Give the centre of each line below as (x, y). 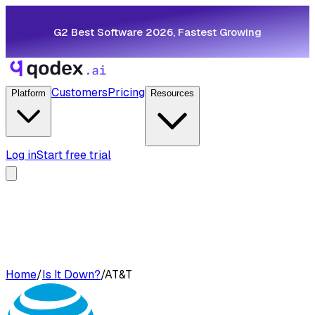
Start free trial (74, 155)
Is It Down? (71, 275)
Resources (172, 93)
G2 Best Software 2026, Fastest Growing (157, 32)
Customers (79, 92)
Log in (21, 155)
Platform (28, 93)
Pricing (126, 92)
